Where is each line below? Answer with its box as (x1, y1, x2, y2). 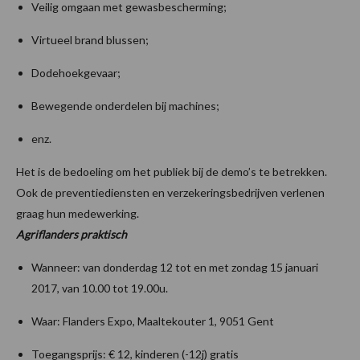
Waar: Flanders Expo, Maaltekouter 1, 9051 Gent (31, 314, 274, 329)
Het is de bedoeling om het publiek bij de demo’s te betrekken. (16, 165, 327, 179)
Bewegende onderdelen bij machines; (31, 99, 219, 113)
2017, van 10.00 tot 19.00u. (31, 281, 168, 296)
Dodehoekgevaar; (31, 66, 121, 80)
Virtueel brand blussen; (31, 33, 149, 47)
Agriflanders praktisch (16, 227, 127, 242)
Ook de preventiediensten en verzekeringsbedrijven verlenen (16, 186, 325, 200)
